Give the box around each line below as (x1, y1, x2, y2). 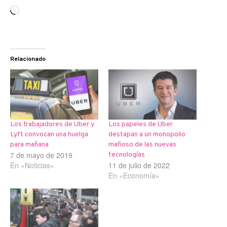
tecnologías (108, 150, 145, 160)
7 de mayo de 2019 (10, 150, 72, 161)
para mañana (10, 140, 49, 149)
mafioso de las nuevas (108, 140, 176, 149)
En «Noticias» (10, 160, 54, 171)
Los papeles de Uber (108, 120, 173, 129)
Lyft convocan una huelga (10, 130, 88, 139)
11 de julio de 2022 (108, 160, 170, 171)
